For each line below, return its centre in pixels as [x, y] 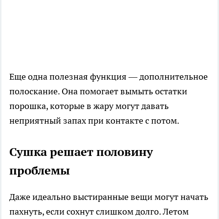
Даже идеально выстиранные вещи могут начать [109, 197]
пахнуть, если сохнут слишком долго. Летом [99, 212]
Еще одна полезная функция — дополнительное [109, 77]
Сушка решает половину [81, 152]
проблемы [40, 171]
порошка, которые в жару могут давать [89, 106]
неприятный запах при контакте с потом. [94, 121]
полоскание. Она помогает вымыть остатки [98, 91]
